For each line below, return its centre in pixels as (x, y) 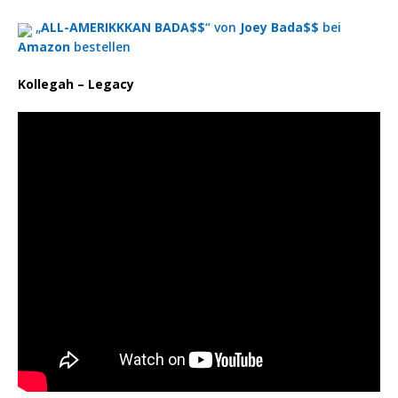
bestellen (100, 47)
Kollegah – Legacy (76, 84)
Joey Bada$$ (279, 28)
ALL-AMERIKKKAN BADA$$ (123, 28)
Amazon (44, 47)
